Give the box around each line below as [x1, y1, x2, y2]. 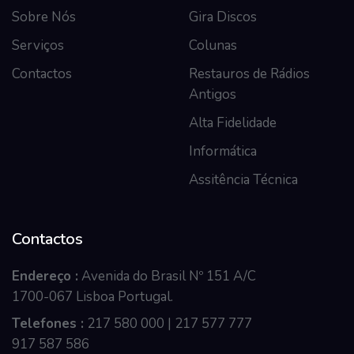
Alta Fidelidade [189, 113, 277, 132]
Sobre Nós [12, 7, 76, 26]
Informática [189, 141, 257, 160]
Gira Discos [189, 7, 257, 26]
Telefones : [12, 314, 84, 333]
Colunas [189, 36, 237, 55]
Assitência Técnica [189, 170, 298, 189]
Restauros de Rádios [189, 64, 310, 83]
